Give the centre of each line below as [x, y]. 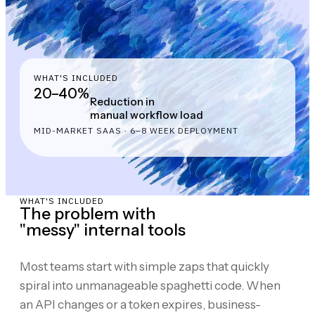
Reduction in [122, 101]
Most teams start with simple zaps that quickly [144, 266]
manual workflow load [147, 115]
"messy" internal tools [103, 230]
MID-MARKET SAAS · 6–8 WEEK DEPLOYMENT [136, 130]
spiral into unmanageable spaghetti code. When [150, 285]
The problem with [88, 213]
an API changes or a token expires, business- [140, 304]
